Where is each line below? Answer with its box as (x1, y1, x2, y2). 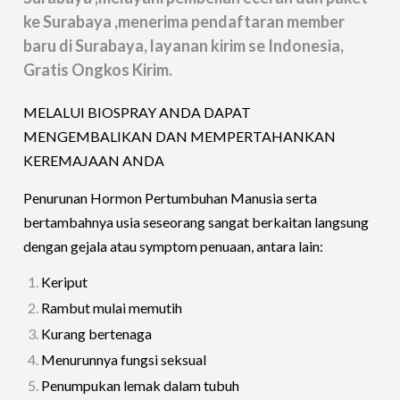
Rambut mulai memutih (41, 299, 183, 317)
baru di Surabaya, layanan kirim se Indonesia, (23, 36, 345, 56)
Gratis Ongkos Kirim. (23, 60, 173, 80)
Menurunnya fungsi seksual (41, 351, 207, 369)
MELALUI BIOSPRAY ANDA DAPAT (23, 104, 252, 121)
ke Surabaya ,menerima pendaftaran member (23, 12, 346, 32)
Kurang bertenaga (41, 325, 153, 343)
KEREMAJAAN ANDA (23, 152, 165, 170)
